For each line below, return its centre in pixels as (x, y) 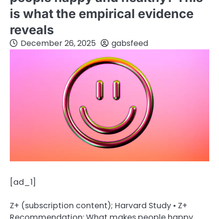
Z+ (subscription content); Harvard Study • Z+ (99, 206)
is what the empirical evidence (102, 13)
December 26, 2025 (58, 43)
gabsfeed (130, 43)
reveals (32, 30)
